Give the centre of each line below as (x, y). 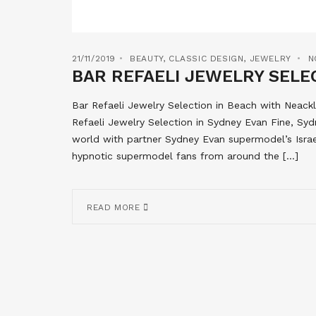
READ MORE (115, 207)
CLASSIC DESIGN (206, 59)
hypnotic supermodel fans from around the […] (185, 156)
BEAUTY (146, 59)
